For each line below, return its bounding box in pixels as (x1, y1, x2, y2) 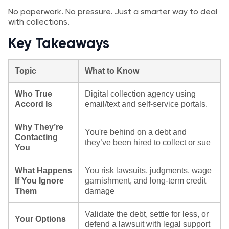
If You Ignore (15, 176, 64, 185)
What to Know (85, 66, 139, 75)
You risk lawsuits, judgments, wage (85, 166, 212, 175)
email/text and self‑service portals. (85, 100, 208, 108)
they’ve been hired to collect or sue (85, 138, 211, 147)
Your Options (15, 215, 66, 223)
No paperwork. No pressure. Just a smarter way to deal (8, 7, 217, 16)
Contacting (15, 133, 58, 142)
